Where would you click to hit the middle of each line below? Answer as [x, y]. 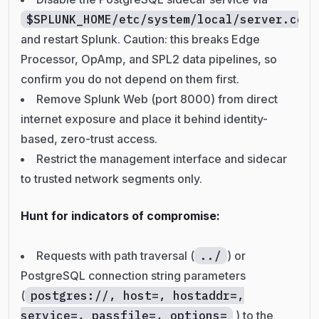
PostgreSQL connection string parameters [133, 275]
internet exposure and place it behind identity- [144, 119]
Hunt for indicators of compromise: [120, 215]
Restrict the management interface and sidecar [162, 158]
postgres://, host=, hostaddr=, [137, 295]
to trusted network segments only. [111, 178]
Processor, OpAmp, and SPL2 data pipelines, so [149, 59]
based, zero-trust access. [89, 138]
